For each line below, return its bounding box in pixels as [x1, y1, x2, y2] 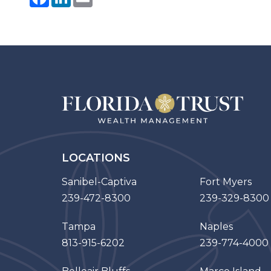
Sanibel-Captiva [62, 176, 137, 188]
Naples [200, 221, 233, 232]
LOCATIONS [62, 151, 130, 165]
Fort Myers [200, 176, 252, 188]
